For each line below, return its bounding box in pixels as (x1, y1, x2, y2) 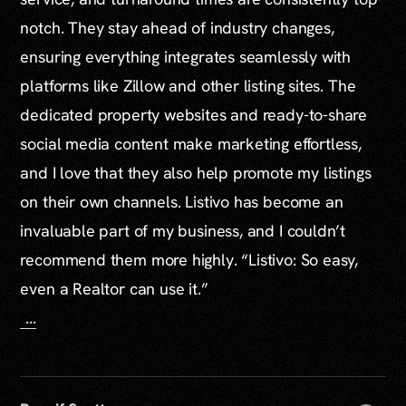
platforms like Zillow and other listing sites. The (20, 74, 356, 96)
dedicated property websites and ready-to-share (20, 103, 368, 125)
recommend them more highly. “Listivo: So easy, (20, 248, 359, 270)
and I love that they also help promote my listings (20, 161, 372, 183)
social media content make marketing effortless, (20, 132, 362, 154)
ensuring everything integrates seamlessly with (20, 45, 352, 67)
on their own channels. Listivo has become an (20, 190, 343, 212)
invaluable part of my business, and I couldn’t (20, 219, 346, 241)
